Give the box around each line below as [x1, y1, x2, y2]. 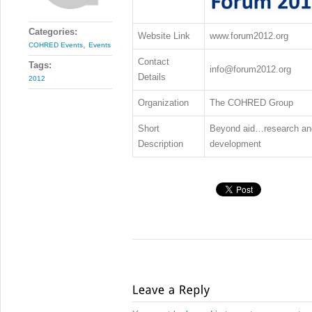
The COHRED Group [209, 97, 293, 108]
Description [137, 139, 183, 149]
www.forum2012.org [209, 31, 288, 41]
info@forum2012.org [209, 64, 291, 75]
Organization [137, 97, 189, 108]
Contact [137, 56, 169, 67]
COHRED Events [29, 41, 83, 49]
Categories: [29, 26, 77, 37]
